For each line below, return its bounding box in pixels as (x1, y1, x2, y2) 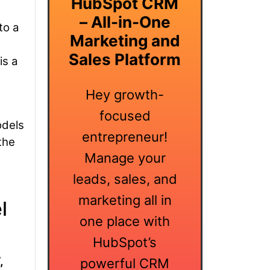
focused (99, 107, 151, 124)
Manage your (84, 149, 166, 166)
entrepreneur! (82, 128, 168, 145)
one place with (80, 213, 171, 229)
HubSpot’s (93, 234, 157, 250)
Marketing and (69, 31, 180, 50)
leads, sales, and (72, 171, 177, 187)
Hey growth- (86, 86, 165, 102)
